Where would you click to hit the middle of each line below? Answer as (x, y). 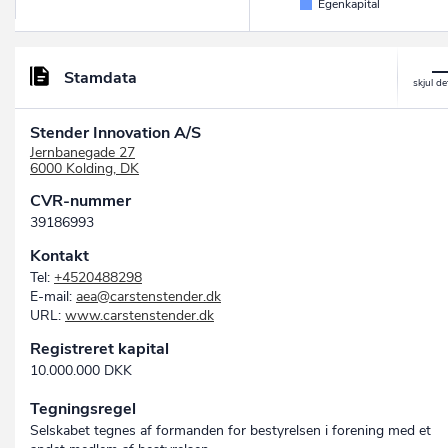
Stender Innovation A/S (115, 133)
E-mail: (53, 297)
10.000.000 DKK (81, 371)
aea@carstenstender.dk (148, 297)
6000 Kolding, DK (84, 169)
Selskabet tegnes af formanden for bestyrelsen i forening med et (230, 431)
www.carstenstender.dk (139, 316)
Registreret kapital (99, 349)
